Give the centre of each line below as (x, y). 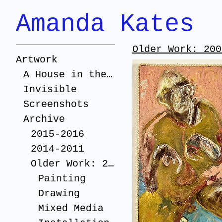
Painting (62, 179)
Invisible (50, 89)
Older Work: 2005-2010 (111, 164)
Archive (44, 119)
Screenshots (56, 104)
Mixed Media (71, 208)
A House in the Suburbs (110, 75)
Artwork (37, 60)
